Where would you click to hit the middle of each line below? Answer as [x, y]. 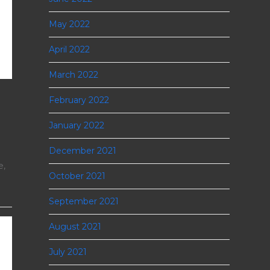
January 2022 [76, 125]
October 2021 [77, 176]
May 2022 [69, 24]
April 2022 [69, 49]
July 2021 [67, 252]
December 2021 [82, 151]
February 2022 [79, 100]
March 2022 [73, 75]
